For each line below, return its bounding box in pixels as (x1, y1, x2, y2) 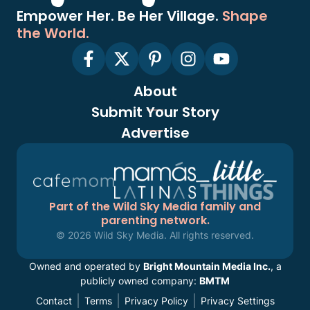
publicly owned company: (80, 274, 199, 286)
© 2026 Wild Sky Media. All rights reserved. (56, 228, 254, 241)
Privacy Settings (200, 294, 275, 307)
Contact (35, 294, 72, 307)
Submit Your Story (91, 102, 219, 122)
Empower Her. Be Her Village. (17, 6, 222, 26)
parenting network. (100, 212, 210, 228)
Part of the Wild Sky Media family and (49, 198, 261, 215)
